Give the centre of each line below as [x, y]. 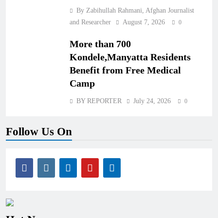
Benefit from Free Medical [125, 70]
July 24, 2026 [152, 101]
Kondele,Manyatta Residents [130, 57]
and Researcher [90, 22]
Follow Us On [39, 131]
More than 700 [100, 44]
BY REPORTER [99, 101]
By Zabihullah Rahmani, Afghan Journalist [135, 10]
